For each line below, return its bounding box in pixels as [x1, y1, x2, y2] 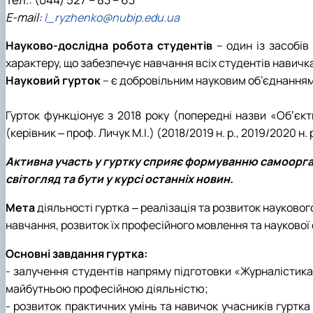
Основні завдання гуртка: [6, 245, 147, 261]
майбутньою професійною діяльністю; [6, 280, 208, 296]
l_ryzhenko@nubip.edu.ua [44, 9, 180, 25]
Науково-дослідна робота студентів [6, 37, 212, 53]
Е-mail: [6, 8, 44, 25]
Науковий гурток [6, 72, 101, 88]
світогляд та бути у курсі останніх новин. [6, 170, 233, 187]
